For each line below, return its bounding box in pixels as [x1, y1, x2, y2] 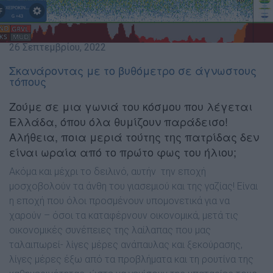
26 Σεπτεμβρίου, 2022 [9, 41, 106, 53]
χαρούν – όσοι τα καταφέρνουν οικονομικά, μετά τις [9, 210, 238, 221]
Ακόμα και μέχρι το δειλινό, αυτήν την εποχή [9, 166, 206, 177]
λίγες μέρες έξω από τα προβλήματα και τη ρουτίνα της [9, 253, 253, 265]
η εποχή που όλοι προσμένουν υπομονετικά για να [9, 195, 230, 207]
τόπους [9, 73, 46, 89]
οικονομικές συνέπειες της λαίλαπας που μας [9, 224, 211, 236]
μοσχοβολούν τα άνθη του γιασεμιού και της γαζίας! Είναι [9, 180, 258, 192]
